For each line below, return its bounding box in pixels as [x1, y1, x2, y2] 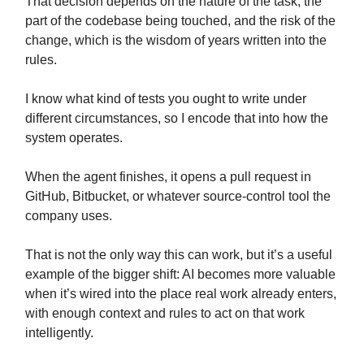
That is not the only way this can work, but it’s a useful [25, 248, 332, 262]
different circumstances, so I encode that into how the [25, 111, 328, 126]
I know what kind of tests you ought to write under [25, 92, 306, 106]
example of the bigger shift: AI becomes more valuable [25, 267, 336, 282]
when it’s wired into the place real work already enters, [25, 287, 336, 301]
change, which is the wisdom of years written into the [25, 33, 327, 48]
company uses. [25, 209, 112, 223]
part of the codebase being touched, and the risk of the [25, 14, 336, 28]
